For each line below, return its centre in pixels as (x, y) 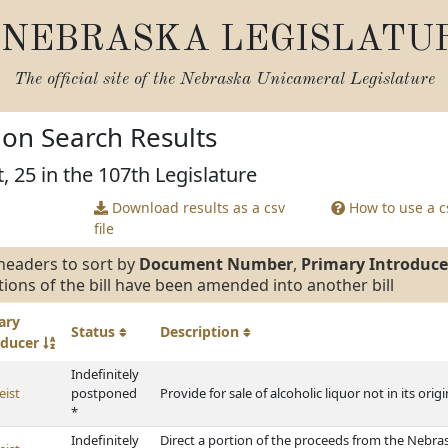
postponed (104, 393)
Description (201, 331)
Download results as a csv (196, 207)
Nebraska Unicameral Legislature (307, 79)
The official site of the (96, 79)
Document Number (216, 264)
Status (95, 331)
